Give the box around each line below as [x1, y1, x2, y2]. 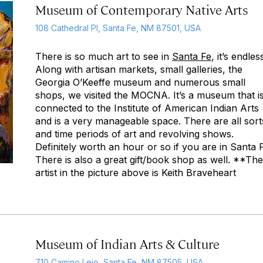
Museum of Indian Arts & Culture [35, 235, 220, 252]
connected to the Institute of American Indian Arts [35, 102, 259, 114]
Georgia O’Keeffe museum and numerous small [35, 76, 245, 88]
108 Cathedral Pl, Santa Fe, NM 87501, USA [35, 23, 201, 33]
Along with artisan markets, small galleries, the [35, 63, 242, 75]
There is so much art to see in [35, 50, 172, 62]
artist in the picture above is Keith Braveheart [35, 167, 236, 178]
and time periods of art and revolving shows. [35, 128, 234, 140]
